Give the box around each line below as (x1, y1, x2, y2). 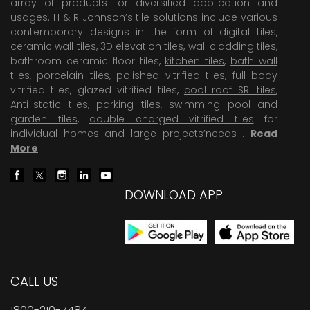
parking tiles (96, 97, 161, 111)
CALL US (10, 273, 58, 291)
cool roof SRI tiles (183, 82, 276, 97)
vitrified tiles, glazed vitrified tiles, (10, 82, 184, 97)
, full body (225, 68, 278, 82)
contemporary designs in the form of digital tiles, (10, 24, 277, 39)
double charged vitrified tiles (89, 111, 254, 126)
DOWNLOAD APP (125, 186, 223, 204)
